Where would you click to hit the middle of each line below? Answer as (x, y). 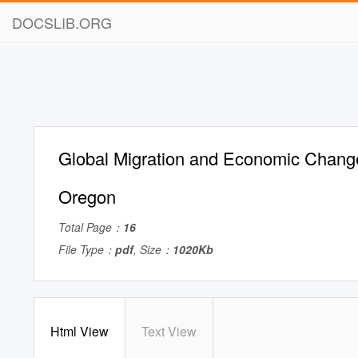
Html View (80, 331)
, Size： (153, 249)
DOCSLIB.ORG (62, 22)
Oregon (87, 196)
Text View (169, 331)
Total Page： (91, 227)
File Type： (87, 249)
